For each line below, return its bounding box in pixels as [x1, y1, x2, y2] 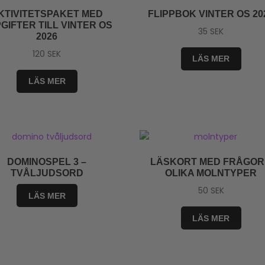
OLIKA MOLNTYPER [165, 168, 257, 179]
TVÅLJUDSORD [10, 168, 83, 179]
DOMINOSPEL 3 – [7, 157, 87, 167]
